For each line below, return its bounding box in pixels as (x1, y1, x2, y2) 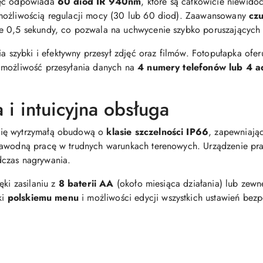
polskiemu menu (7, 191, 79, 204)
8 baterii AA (58, 177, 114, 190)
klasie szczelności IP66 (106, 125, 209, 139)
